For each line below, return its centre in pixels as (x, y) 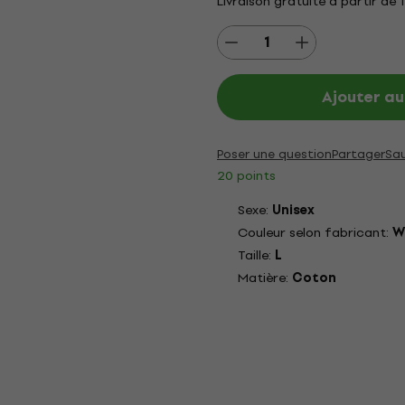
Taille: (256, 255)
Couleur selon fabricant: (315, 233)
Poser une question (274, 154)
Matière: (265, 278)
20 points (246, 175)
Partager (358, 154)
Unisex (293, 210)
